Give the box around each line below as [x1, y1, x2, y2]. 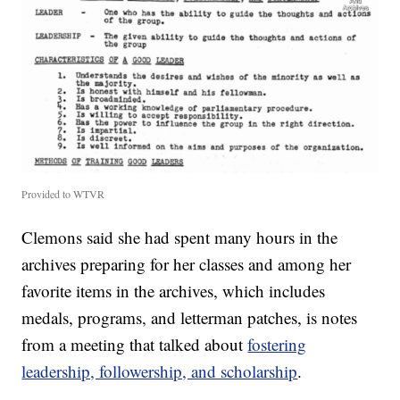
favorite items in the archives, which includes [21, 279, 326, 302]
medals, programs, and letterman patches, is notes [21, 305, 358, 329]
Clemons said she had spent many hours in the [21, 225, 338, 248]
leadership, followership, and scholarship [21, 359, 298, 382]
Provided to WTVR [21, 186, 105, 201]
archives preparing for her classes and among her [21, 252, 352, 275]
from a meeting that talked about [21, 332, 248, 355]
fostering [247, 332, 307, 355]
